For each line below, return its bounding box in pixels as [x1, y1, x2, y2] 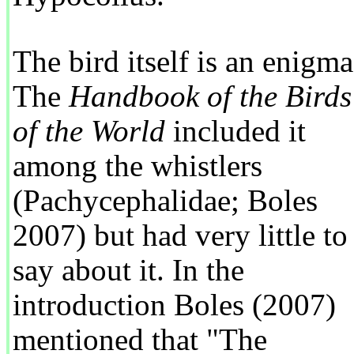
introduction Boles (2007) [13, 288, 336, 322]
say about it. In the [13, 254, 244, 287]
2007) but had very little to [13, 219, 348, 252]
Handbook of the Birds [69, 80, 352, 113]
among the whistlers [13, 149, 262, 183]
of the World [13, 115, 165, 148]
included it [165, 115, 306, 148]
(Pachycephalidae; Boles [13, 184, 318, 217]
